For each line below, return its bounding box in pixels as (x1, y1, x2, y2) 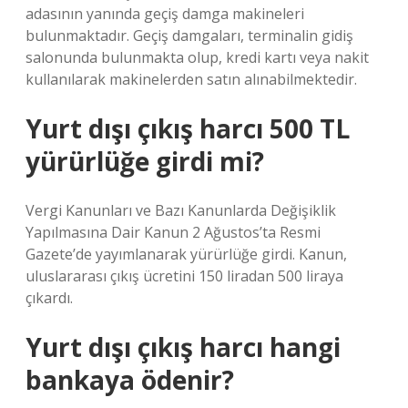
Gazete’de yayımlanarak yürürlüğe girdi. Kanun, (25, 244, 347, 264)
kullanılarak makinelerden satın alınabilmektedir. (25, 69, 357, 89)
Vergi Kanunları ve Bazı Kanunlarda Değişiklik (25, 200, 336, 220)
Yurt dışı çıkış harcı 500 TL (25, 111, 350, 146)
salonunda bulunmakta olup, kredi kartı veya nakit (25, 47, 369, 67)
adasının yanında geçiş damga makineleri (25, 4, 304, 24)
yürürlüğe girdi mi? (25, 144, 264, 178)
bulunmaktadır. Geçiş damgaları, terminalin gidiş (25, 25, 353, 46)
